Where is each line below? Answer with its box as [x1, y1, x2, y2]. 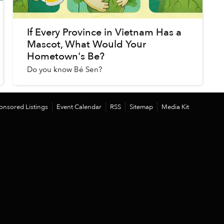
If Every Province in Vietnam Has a [27, 25, 182, 39]
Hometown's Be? [27, 49, 105, 63]
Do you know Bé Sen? [27, 64, 102, 74]
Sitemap [129, 102, 153, 111]
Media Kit [161, 102, 189, 111]
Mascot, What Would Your [27, 37, 146, 51]
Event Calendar [56, 102, 101, 111]
